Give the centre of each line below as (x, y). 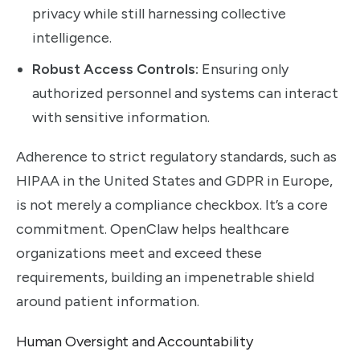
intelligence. (72, 38)
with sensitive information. (121, 118)
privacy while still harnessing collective (159, 14)
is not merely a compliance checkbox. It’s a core (172, 205)
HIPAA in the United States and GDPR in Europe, (174, 180)
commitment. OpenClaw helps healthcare (153, 229)
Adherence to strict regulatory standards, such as (176, 156)
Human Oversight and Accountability (135, 342)
